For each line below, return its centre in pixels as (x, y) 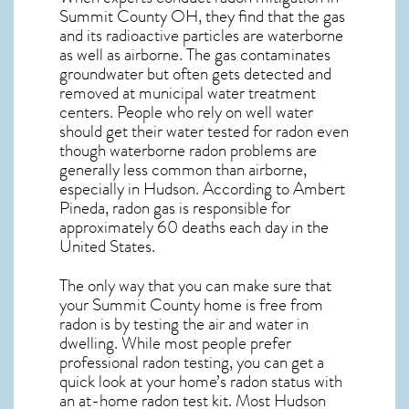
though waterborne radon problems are (188, 151)
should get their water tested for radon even (204, 132)
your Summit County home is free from (191, 305)
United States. (107, 247)
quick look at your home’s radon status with (201, 382)
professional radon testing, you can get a (192, 363)
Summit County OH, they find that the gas (202, 17)
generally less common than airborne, (183, 170)
